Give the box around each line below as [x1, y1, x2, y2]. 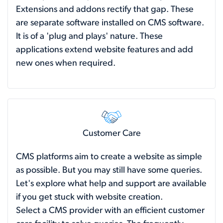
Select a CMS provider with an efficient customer [16, 206, 205, 216]
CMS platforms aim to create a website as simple [16, 152, 202, 162]
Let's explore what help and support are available [16, 179, 207, 189]
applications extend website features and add [16, 45, 193, 55]
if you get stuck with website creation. [16, 192, 163, 202]
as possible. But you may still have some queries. [16, 165, 202, 175]
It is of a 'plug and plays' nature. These [16, 31, 163, 41]
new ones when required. [16, 58, 115, 68]
